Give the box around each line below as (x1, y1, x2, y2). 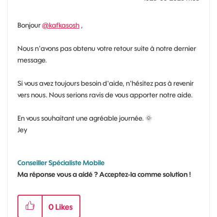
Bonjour (17, 20, 42, 30)
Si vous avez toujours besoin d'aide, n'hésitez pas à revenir (17, 78, 194, 88)
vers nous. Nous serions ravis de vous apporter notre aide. (17, 90, 193, 99)
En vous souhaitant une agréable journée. (17, 113, 145, 123)
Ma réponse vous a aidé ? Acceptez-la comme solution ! (17, 170, 191, 179)
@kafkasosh (42, 20, 79, 30)
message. (17, 55, 47, 64)
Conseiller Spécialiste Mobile (17, 158, 105, 167)
